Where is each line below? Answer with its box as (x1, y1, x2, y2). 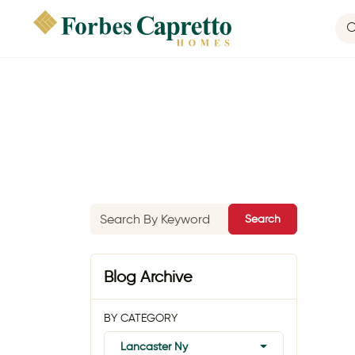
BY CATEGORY (104, 311, 177, 325)
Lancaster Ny (120, 339, 188, 353)
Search (245, 212, 281, 226)
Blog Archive (104, 267, 193, 286)
